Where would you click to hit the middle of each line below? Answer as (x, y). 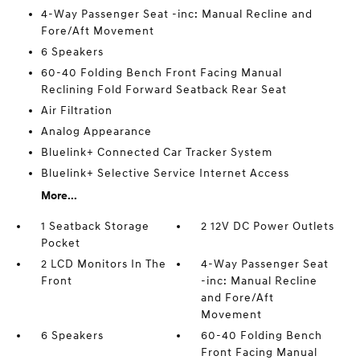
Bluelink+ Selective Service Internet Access (165, 173)
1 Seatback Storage (95, 226)
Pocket (60, 243)
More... (59, 196)
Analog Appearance (96, 131)
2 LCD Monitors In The (103, 264)
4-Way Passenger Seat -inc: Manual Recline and (176, 14)
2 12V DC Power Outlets (268, 226)
